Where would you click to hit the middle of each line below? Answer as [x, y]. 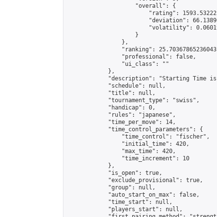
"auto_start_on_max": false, [133, 195]
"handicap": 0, [111, 108]
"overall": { [122, 6]
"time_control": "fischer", [139, 137]
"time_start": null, [120, 202]
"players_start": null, [125, 209]
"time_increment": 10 [128, 158]
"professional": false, [132, 57]
